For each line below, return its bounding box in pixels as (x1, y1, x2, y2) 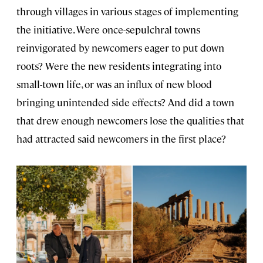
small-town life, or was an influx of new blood (16, 77, 212, 90)
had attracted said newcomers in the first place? (16, 131, 226, 145)
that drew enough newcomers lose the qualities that (16, 113, 244, 127)
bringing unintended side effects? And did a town (16, 95, 234, 109)
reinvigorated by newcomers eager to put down (16, 41, 224, 54)
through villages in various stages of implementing (16, 4, 238, 18)
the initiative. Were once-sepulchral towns (16, 22, 200, 36)
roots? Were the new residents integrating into (16, 59, 221, 72)
